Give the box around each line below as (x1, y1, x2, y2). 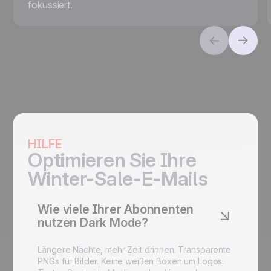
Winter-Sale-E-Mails (28, 167, 208, 191)
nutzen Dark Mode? (38, 215, 148, 230)
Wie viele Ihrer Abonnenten (38, 202, 194, 217)
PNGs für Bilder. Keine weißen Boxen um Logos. (38, 256, 224, 267)
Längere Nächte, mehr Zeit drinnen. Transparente (38, 244, 231, 255)
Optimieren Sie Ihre (28, 148, 197, 172)
